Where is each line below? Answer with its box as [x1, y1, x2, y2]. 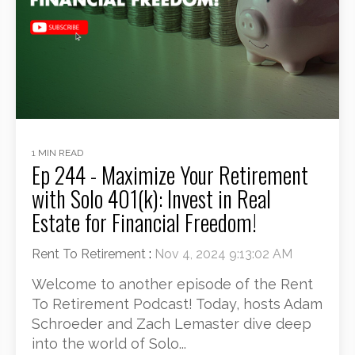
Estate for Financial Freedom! [32, 205, 257, 239]
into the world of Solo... [32, 334, 186, 352]
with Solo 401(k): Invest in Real [32, 181, 271, 215]
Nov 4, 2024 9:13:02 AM [155, 246, 292, 261]
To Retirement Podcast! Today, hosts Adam [32, 295, 323, 312]
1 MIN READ [32, 147, 83, 158]
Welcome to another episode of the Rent [32, 275, 313, 292]
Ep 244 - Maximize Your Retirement [32, 158, 308, 191]
